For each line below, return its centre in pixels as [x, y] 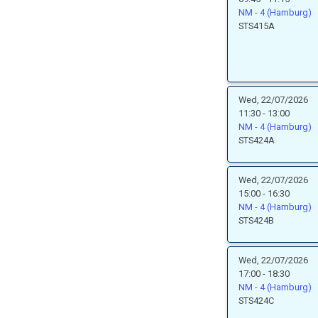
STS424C [256, 301]
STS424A [257, 140]
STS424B [256, 220]
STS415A [257, 26]
